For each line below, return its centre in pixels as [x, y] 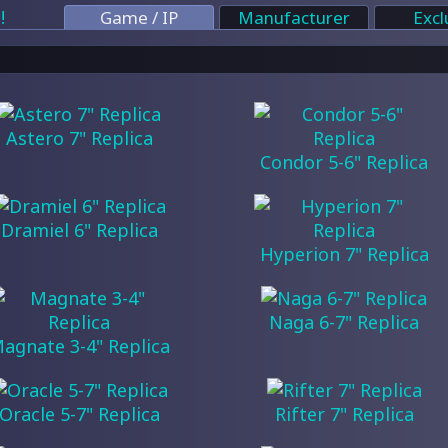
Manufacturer [294, 17]
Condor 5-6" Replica [344, 162]
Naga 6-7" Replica [344, 322]
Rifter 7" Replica [344, 414]
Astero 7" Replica [79, 138]
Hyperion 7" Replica [344, 254]
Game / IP [139, 17]
